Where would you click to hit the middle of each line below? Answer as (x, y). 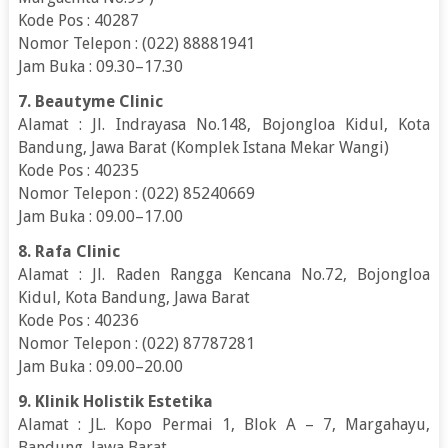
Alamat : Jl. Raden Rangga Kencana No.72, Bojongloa (224, 274)
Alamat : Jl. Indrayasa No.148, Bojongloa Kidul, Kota (224, 124)
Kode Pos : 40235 (78, 170)
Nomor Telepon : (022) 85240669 (136, 193)
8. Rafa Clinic (68, 251)
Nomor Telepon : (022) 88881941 (136, 43)
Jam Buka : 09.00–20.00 (100, 366)
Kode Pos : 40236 (78, 320)
